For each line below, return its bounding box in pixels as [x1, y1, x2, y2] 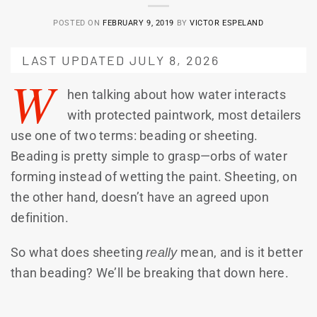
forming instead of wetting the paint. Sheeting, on [11, 168, 297, 184]
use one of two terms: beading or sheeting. [11, 127, 258, 143]
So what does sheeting [11, 244, 146, 260]
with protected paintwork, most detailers [67, 107, 301, 122]
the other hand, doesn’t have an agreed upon [11, 189, 269, 204]
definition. [11, 209, 69, 225]
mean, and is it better [177, 244, 304, 260]
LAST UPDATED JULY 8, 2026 [22, 52, 219, 68]
